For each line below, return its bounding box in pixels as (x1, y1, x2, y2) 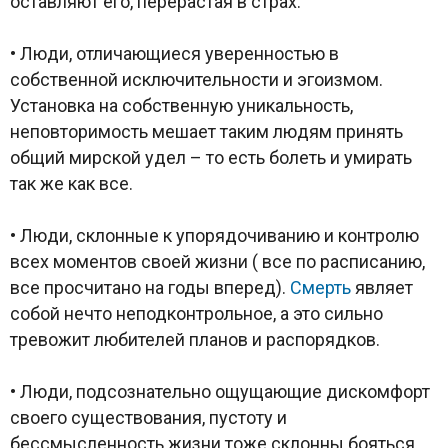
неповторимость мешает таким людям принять (10, 120, 403, 142)
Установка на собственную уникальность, (10, 94, 353, 116)
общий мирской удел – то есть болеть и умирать (10, 146, 412, 168)
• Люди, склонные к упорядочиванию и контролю (10, 224, 419, 246)
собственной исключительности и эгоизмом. (10, 68, 383, 90)
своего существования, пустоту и (10, 406, 287, 428)
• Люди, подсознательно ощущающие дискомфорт (10, 380, 430, 402)
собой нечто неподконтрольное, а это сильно (10, 302, 383, 324)
